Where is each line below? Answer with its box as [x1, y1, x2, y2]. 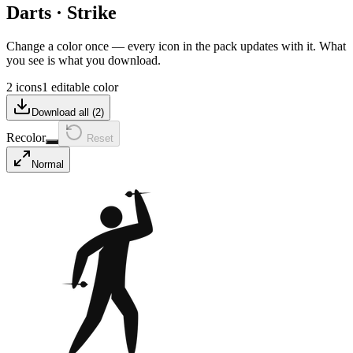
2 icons [6, 80, 42, 94]
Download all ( [32, 106, 95, 118]
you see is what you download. [6, 53, 161, 67]
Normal [32, 158, 64, 170]
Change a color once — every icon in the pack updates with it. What [6, 39, 346, 53]
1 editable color [42, 80, 118, 94]
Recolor [6, 130, 46, 144]
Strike [67, 2, 117, 23]
